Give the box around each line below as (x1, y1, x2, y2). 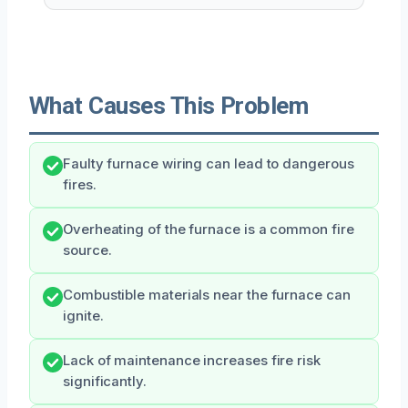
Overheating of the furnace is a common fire (63, 220, 354, 238)
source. (63, 241, 112, 259)
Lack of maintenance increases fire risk (63, 352, 321, 369)
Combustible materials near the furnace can (63, 286, 351, 303)
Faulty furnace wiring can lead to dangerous (63, 155, 354, 172)
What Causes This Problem (29, 91, 309, 119)
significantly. (63, 372, 147, 390)
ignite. (63, 307, 104, 324)
